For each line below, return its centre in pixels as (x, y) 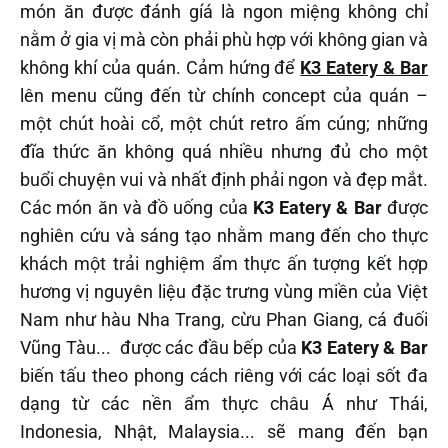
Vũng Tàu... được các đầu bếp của (161, 347)
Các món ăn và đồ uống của (136, 207)
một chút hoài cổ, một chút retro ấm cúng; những (224, 123)
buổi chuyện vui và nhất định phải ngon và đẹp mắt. (224, 179)
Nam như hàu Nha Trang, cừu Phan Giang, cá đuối (224, 319)
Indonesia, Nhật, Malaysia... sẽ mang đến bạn (224, 431)
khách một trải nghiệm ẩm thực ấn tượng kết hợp (224, 263)
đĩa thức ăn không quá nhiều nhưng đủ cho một (224, 151)
